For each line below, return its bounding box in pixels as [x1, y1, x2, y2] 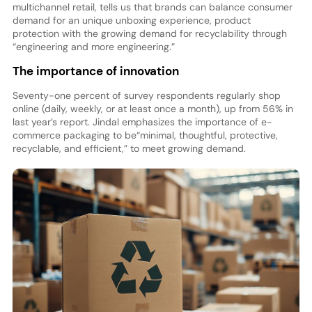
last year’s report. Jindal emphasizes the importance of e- [12, 116, 272, 129]
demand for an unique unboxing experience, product [12, 13, 251, 26]
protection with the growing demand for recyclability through [12, 26, 287, 40]
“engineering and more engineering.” [12, 40, 175, 53]
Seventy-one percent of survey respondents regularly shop [12, 89, 281, 102]
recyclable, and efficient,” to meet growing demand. [12, 142, 246, 155]
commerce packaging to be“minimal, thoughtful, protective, [12, 129, 278, 142]
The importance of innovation [12, 63, 179, 79]
